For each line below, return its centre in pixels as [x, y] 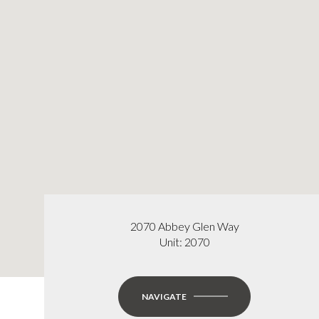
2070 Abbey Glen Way [184, 226]
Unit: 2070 [184, 241]
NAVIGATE [164, 296]
